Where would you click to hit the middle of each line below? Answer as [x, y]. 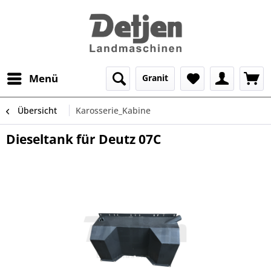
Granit [155, 78]
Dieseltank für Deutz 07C [83, 139]
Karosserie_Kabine [113, 110]
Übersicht [37, 110]
